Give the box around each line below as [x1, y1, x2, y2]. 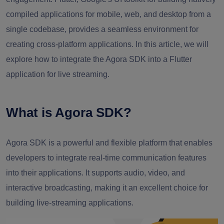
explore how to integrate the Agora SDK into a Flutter [6, 55, 192, 63]
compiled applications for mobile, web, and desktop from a [6, 10, 211, 18]
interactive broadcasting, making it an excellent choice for [6, 183, 208, 192]
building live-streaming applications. [6, 198, 133, 207]
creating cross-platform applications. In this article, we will [6, 40, 208, 48]
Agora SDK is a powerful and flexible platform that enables [6, 138, 212, 147]
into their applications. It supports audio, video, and [6, 168, 185, 177]
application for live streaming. [6, 70, 109, 78]
